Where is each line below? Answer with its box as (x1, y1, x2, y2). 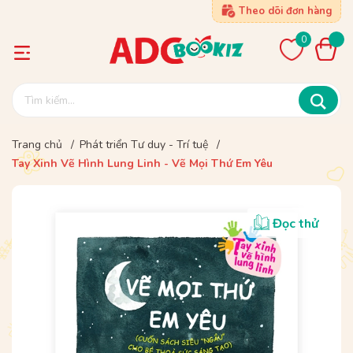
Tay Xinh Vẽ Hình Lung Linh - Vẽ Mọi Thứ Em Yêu (12, 156, 273, 171)
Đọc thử (273, 215, 318, 232)
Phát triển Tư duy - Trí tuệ (80, 137, 208, 152)
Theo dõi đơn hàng (239, 4, 333, 18)
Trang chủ (12, 137, 62, 152)
